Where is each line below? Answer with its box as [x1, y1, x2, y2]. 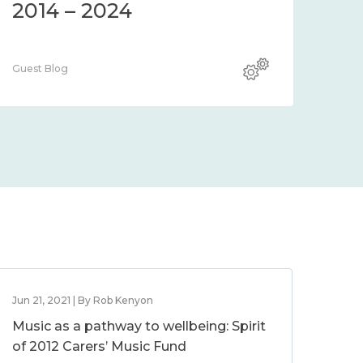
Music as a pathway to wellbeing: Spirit [12, 318, 267, 334]
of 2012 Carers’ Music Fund [12, 339, 187, 354]
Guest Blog [12, 62, 68, 75]
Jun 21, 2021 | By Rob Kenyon [12, 294, 154, 306]
